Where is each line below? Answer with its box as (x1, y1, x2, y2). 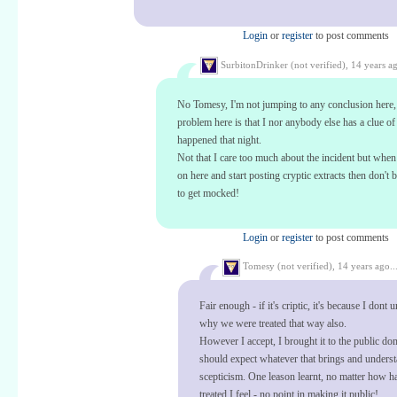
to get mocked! (177, 186, 239, 199)
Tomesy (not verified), (240, 261, 338, 272)
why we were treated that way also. (199, 317, 346, 331)
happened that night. (177, 133, 261, 146)
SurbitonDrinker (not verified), (218, 58, 351, 70)
